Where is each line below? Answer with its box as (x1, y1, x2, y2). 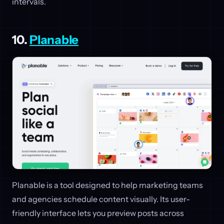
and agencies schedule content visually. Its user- (12, 194, 190, 204)
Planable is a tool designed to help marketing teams (12, 180, 203, 190)
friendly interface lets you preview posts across (12, 208, 184, 218)
